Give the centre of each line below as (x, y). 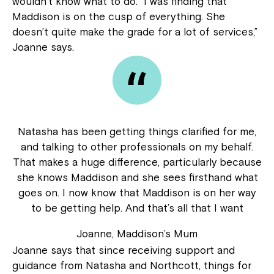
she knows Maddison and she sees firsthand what (137, 178)
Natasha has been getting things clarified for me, (137, 132)
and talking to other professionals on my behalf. (137, 147)
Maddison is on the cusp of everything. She (119, 17)
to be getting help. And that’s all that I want (137, 208)
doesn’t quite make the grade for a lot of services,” (135, 32)
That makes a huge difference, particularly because (137, 162)
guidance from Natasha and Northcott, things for (132, 266)
